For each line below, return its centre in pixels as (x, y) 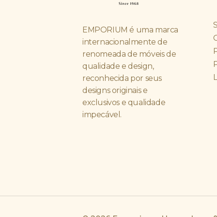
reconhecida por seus (122, 78)
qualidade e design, (118, 66)
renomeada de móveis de (129, 54)
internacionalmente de (125, 42)
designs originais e (115, 90)
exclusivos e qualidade (124, 102)
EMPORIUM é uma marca (131, 30)
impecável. (102, 114)
